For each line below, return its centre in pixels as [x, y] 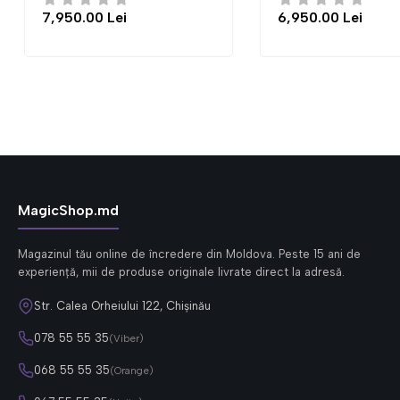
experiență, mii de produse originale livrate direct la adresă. [181, 272]
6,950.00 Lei [139, 17]
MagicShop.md [68, 210]
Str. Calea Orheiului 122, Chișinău [122, 306]
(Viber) [126, 338]
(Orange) [132, 371]
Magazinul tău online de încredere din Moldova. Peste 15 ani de [189, 254]
